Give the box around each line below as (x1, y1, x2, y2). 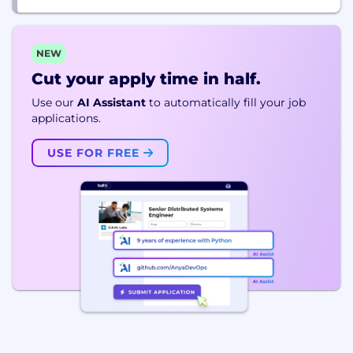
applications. (32, 110, 101, 125)
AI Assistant (77, 95, 146, 110)
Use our (32, 95, 74, 110)
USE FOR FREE (47, 145, 143, 160)
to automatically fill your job (149, 95, 306, 110)
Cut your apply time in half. (32, 69, 261, 88)
